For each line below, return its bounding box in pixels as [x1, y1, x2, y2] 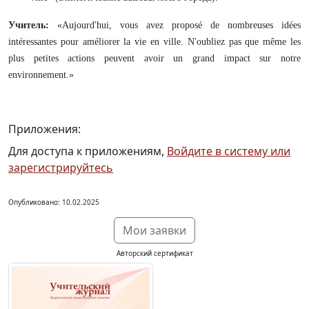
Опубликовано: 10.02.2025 [8, 197, 99, 207]
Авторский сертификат [116, 248, 193, 258]
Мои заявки [123, 223, 186, 238]
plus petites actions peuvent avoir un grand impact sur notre [8, 53, 301, 63]
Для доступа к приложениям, [8, 143, 167, 159]
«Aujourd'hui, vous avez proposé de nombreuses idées [49, 20, 301, 30]
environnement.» [8, 70, 74, 80]
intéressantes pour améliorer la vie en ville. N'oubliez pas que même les [8, 37, 301, 47]
